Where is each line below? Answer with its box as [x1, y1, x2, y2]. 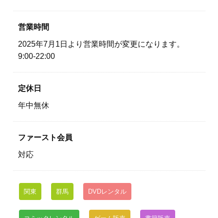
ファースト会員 [18, 133, 73, 142]
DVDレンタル [88, 188, 127, 195]
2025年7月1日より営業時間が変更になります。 [18, 40, 184, 48]
